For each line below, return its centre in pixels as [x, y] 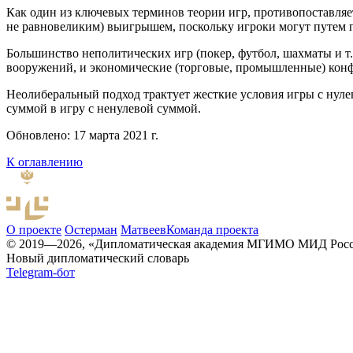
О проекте [34, 230]
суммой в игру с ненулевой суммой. [104, 109]
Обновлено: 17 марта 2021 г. [82, 136]
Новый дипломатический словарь [98, 258]
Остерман [91, 230]
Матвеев [143, 230]
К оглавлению [45, 162]
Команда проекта [212, 230]
